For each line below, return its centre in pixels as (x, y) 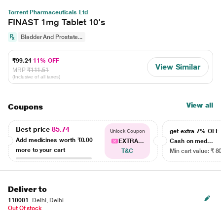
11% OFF (46, 61)
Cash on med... (192, 141)
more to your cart (40, 150)
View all (200, 105)
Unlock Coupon (127, 131)
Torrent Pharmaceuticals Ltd (48, 12)
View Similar (178, 67)
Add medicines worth (47, 140)
